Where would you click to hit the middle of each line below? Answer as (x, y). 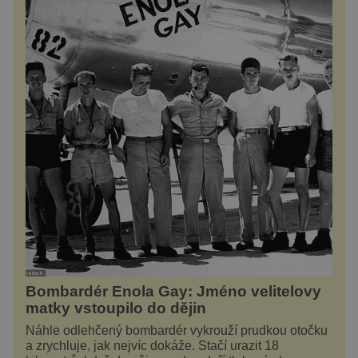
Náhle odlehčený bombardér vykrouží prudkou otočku (177, 331)
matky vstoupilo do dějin (116, 308)
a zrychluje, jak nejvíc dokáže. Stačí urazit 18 (152, 346)
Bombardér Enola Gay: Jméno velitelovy (173, 292)
